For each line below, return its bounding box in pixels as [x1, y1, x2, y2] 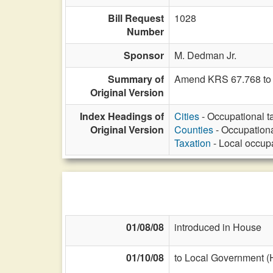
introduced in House [174, 220, 261, 234]
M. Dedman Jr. [174, 48, 236, 62]
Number [127, 24, 164, 38]
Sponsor [124, 48, 164, 62]
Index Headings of [80, 109, 164, 123]
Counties [174, 122, 213, 136]
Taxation [174, 136, 211, 150]
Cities [174, 109, 199, 123]
